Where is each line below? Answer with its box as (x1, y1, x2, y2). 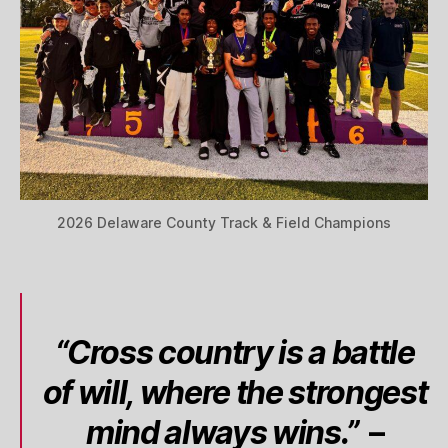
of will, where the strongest (42, 372, 428, 412)
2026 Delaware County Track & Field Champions (57, 213, 391, 231)
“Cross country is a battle (55, 332, 415, 372)
